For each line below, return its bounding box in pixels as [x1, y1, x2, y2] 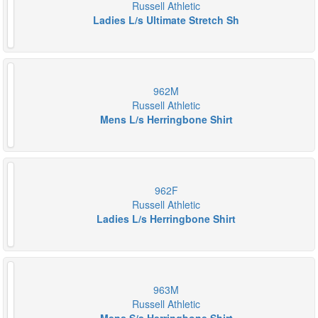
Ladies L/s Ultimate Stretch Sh [93, 13, 239, 27]
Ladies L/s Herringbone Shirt [97, 212, 236, 226]
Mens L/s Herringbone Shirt [99, 112, 233, 126]
